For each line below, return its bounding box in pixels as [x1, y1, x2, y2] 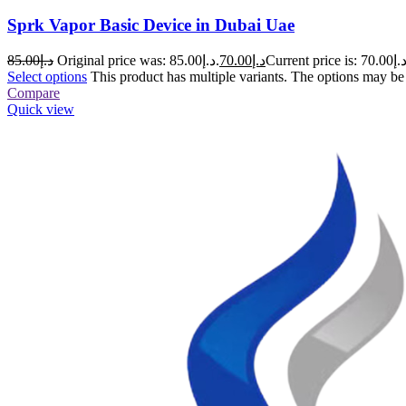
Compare [7, 85, 60, 101]
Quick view [7, 101, 74, 118]
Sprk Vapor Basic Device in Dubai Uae [7, 14, 295, 34]
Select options [7, 69, 87, 85]
